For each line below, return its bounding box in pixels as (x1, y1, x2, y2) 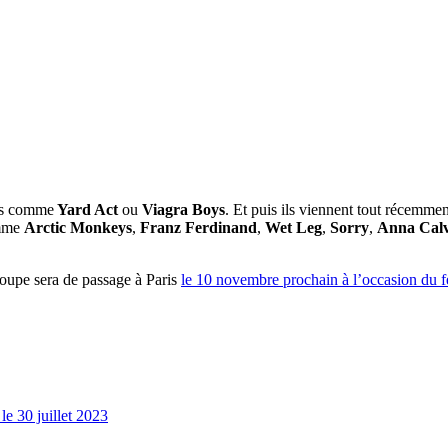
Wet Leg (265, 218, 322, 236)
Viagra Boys (142, 200, 225, 218)
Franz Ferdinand (140, 218, 257, 236)
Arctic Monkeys (24, 218, 132, 236)
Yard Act (54, 200, 118, 218)
